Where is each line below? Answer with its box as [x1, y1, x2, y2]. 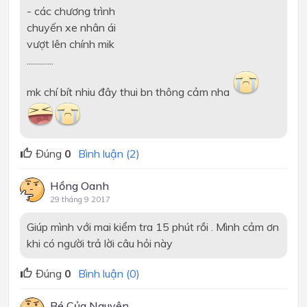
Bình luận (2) [78, 146, 140, 160]
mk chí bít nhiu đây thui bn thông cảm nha [26, 84, 232, 99]
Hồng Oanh [50, 178, 109, 193]
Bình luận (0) [78, 266, 140, 280]
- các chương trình [26, 3, 115, 18]
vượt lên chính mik [26, 36, 114, 51]
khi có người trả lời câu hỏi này [26, 236, 173, 251]
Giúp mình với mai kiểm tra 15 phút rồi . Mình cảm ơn [26, 220, 279, 234]
